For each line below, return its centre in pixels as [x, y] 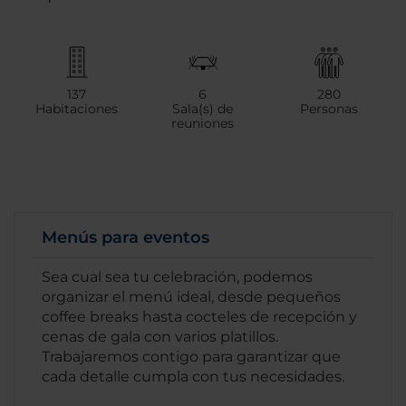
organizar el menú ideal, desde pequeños [191, 297]
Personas [329, 109]
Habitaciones [77, 109]
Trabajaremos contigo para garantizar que [191, 357]
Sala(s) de [203, 109]
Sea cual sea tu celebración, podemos [177, 277]
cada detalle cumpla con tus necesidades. [193, 377]
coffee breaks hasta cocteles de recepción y [199, 317]
